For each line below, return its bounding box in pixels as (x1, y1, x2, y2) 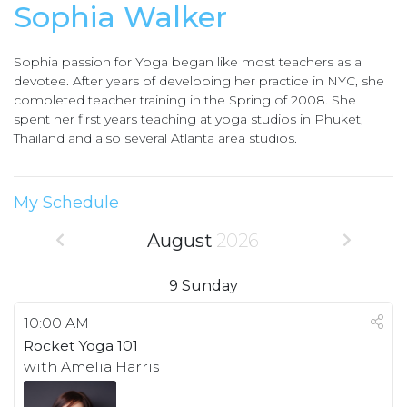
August (147, 230, 213, 252)
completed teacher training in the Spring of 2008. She (14, 92, 356, 108)
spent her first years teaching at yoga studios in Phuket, (14, 111, 363, 127)
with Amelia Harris (24, 358, 159, 375)
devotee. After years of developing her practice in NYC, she (14, 73, 384, 89)
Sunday (182, 277, 238, 294)
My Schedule (14, 193, 119, 213)
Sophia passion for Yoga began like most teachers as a (14, 54, 362, 70)
